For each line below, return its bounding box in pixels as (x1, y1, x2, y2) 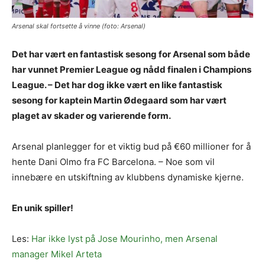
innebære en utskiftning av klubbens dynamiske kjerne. (12, 172, 244, 183)
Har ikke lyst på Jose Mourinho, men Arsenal (31, 233, 218, 245)
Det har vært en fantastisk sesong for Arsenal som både (12, 49, 250, 60)
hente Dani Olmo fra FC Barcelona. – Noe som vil (12, 156, 215, 168)
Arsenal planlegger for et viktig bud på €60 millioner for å (12, 141, 251, 153)
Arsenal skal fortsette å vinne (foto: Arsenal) (12, 22, 146, 31)
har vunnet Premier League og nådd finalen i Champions (12, 64, 251, 76)
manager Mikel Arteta (12, 248, 102, 260)
